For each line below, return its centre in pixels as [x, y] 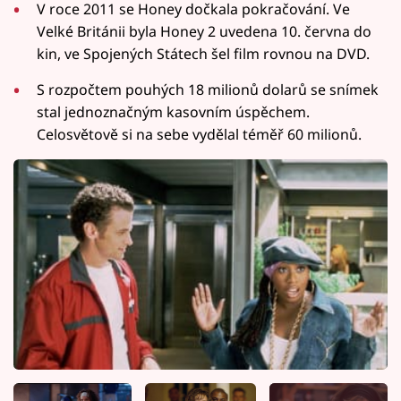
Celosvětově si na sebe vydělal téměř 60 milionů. [200, 134]
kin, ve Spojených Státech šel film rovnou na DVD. [204, 53]
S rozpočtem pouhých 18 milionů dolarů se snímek [208, 89]
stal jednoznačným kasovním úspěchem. [174, 111]
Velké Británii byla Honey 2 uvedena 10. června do [205, 31]
